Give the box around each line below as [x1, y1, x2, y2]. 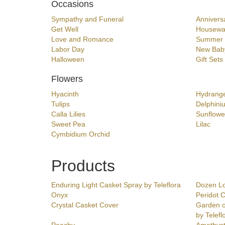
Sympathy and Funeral [51, 15, 124, 24]
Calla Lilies [51, 110, 85, 119]
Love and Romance [51, 35, 114, 44]
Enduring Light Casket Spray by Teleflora [51, 181, 181, 189]
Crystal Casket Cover [51, 201, 119, 209]
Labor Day [51, 45, 84, 54]
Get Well [51, 25, 78, 34]
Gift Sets [195, 55, 223, 64]
